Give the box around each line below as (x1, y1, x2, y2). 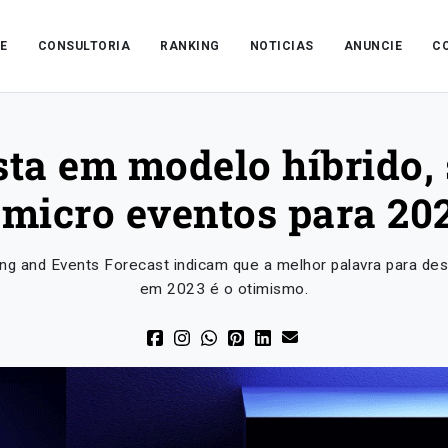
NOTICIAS (249, 39, 314, 53)
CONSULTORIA (37, 39, 131, 53)
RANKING (160, 39, 220, 53)
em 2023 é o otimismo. (139, 280, 309, 298)
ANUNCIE (343, 39, 403, 53)
